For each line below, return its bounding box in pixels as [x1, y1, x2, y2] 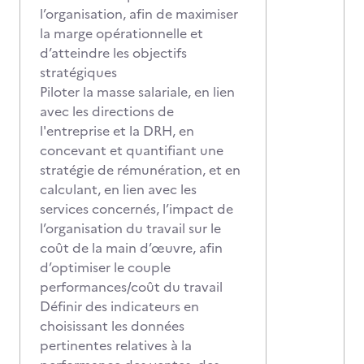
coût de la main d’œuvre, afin [40, 238, 223, 258]
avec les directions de [40, 102, 174, 121]
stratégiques [40, 63, 117, 82]
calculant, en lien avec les [40, 180, 197, 199]
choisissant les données [40, 316, 184, 336]
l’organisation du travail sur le [40, 219, 221, 238]
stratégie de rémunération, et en [40, 160, 240, 180]
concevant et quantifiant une [40, 141, 223, 160]
